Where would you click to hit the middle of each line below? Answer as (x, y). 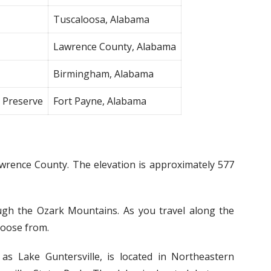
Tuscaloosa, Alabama (102, 19)
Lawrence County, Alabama (115, 46)
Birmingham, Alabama (104, 73)
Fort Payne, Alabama (100, 101)
